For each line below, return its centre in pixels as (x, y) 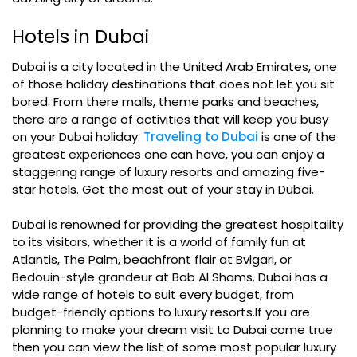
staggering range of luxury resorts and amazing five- (169, 172)
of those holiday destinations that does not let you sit (173, 84)
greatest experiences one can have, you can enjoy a (168, 154)
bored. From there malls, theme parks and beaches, (165, 102)
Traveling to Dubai (201, 137)
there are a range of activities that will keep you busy (170, 119)
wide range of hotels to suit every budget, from (153, 294)
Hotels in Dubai (80, 37)
